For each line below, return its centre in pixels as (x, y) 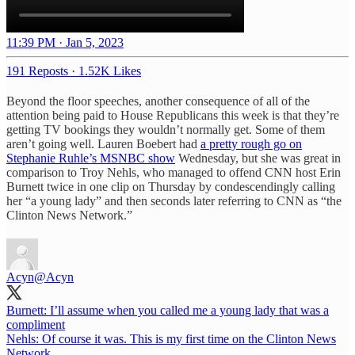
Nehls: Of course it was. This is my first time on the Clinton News (171, 338)
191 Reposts (37, 71)
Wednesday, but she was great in (258, 158)
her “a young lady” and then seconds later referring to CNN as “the (174, 200)
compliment (36, 324)
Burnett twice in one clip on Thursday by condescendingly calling (171, 186)
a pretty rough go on (251, 143)
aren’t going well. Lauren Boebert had (103, 143)
